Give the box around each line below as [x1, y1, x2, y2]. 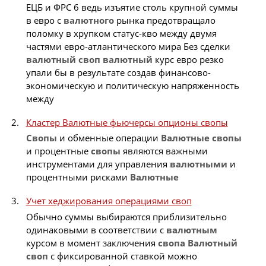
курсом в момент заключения [26, 236, 158, 249]
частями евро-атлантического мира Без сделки [26, 40, 230, 52]
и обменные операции [56, 132, 161, 144]
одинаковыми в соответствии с [26, 223, 166, 236]
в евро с [26, 14, 64, 26]
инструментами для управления [26, 158, 170, 170]
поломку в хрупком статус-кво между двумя [26, 27, 217, 39]
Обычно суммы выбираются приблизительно [26, 210, 227, 223]
